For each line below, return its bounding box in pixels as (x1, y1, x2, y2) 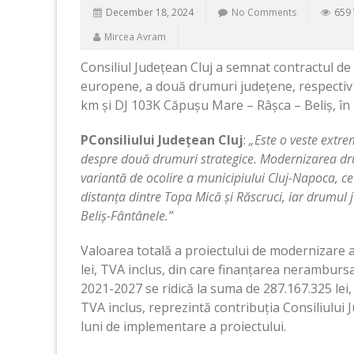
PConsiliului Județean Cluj (81, 131, 243, 149)
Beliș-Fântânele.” (81, 207, 173, 225)
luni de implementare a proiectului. (81, 318, 286, 336)
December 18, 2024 (106, 6, 194, 20)
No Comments (232, 6, 296, 20)
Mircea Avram (104, 30, 166, 44)
